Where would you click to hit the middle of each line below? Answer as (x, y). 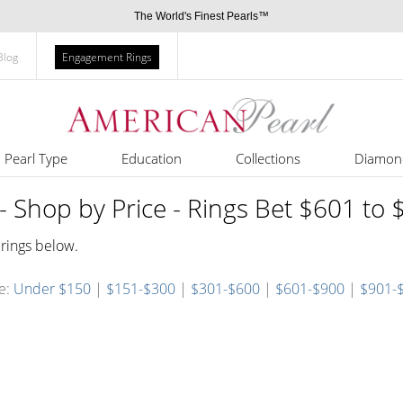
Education (151, 158)
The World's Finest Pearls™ (201, 16)
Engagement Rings (107, 57)
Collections (268, 158)
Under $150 (52, 289)
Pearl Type (36, 158)
